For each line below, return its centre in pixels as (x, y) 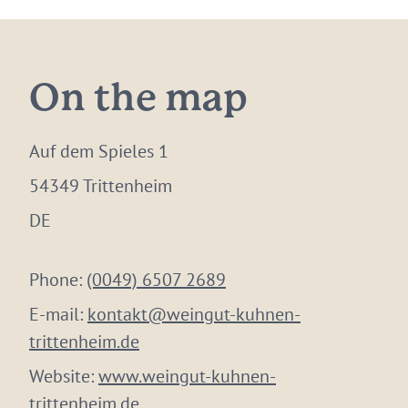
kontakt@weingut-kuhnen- (194, 314)
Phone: (58, 280)
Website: (64, 376)
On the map (138, 100)
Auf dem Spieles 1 (99, 151)
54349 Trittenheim (101, 186)
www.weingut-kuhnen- (187, 376)
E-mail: (58, 314)
